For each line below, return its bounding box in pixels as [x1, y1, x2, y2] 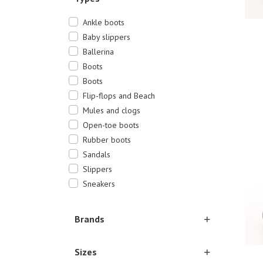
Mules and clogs [83, 104, 140, 116]
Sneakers [83, 178, 115, 189]
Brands [75, 213, 104, 225]
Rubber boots [83, 134, 131, 145]
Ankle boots [83, 16, 124, 28]
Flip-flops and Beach [83, 90, 155, 101]
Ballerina [83, 46, 114, 57]
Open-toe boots [83, 119, 139, 130]
